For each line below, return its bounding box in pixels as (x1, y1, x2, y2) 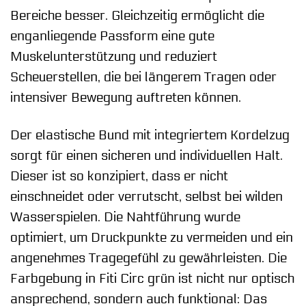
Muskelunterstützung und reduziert (10, 48, 217, 64)
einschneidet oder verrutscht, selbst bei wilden (10, 189, 283, 204)
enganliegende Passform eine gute (10, 28, 214, 44)
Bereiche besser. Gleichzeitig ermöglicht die (10, 8, 264, 23)
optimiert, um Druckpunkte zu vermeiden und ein (10, 229, 293, 245)
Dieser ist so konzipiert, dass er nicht (10, 168, 228, 184)
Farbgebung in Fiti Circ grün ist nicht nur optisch (10, 270, 294, 286)
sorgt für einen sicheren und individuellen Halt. (10, 148, 283, 163)
